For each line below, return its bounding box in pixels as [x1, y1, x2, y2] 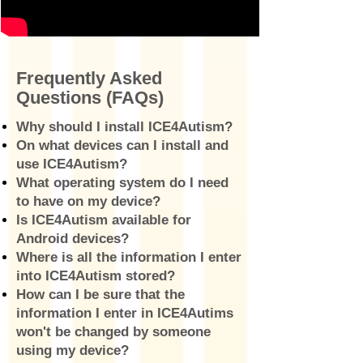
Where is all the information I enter [16, 250, 241, 265]
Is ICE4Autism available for [16, 212, 191, 228]
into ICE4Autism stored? [16, 268, 175, 284]
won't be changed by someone [16, 324, 211, 340]
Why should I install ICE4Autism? [16, 119, 233, 135]
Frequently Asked [16, 68, 162, 88]
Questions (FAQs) [16, 88, 164, 108]
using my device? [16, 343, 129, 358]
